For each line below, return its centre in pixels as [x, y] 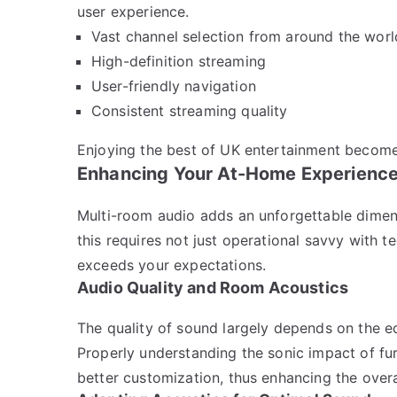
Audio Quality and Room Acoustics [213, 287]
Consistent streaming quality [190, 110]
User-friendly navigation [174, 86]
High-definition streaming [179, 61]
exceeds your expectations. [172, 265]
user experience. [133, 11]
